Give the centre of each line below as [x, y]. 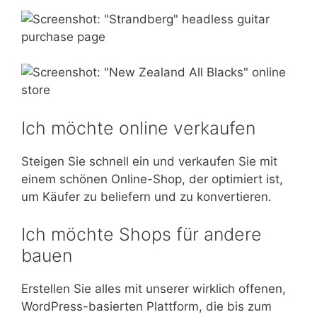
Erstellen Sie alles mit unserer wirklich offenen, [154, 289]
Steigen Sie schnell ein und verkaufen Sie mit [149, 161]
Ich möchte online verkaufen [138, 128]
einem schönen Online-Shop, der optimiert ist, [152, 179]
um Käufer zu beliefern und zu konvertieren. [146, 196]
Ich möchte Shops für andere [142, 235]
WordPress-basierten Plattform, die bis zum [146, 307]
